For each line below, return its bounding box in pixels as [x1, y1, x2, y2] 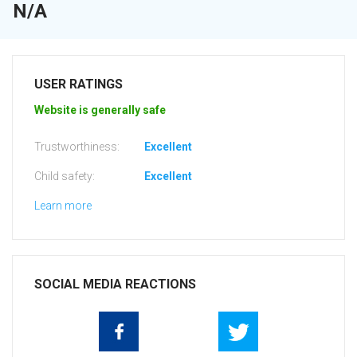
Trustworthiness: [34, 140, 120, 154]
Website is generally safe [34, 104, 166, 117]
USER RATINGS [34, 76, 123, 92]
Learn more [34, 199, 92, 213]
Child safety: [34, 170, 95, 183]
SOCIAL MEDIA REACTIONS [34, 277, 196, 292]
